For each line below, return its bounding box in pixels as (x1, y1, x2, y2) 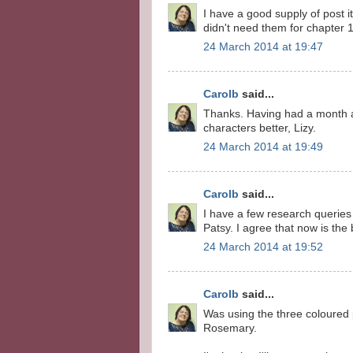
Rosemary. (203, 321, 257, 334)
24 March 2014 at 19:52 (203, 241, 323, 254)
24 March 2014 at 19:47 (203, 41, 323, 54)
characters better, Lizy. (203, 121, 316, 134)
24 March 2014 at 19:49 (203, 141, 323, 154)
